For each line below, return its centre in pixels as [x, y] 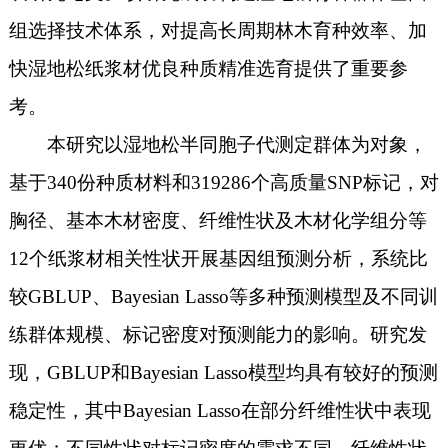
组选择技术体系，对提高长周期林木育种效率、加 [217, 30]
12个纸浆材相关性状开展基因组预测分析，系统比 [218, 258]
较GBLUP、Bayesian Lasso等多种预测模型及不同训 [223, 296]
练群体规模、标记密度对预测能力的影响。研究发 [217, 334]
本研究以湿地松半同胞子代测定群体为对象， [236, 144]
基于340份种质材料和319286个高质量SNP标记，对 [223, 182]
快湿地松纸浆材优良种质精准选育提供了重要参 [208, 68]
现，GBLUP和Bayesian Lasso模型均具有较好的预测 [223, 372]
